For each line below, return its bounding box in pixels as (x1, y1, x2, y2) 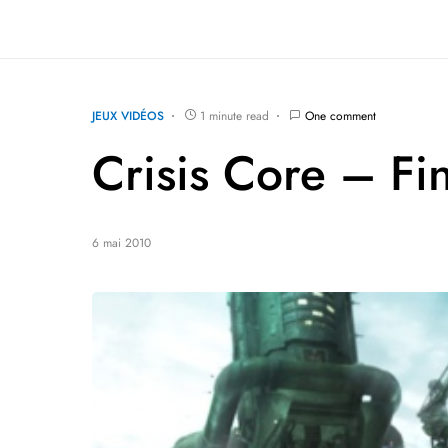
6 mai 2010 (92, 233, 151, 252)
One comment (305, 106, 376, 125)
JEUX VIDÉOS (92, 106, 164, 125)
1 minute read (200, 106, 269, 125)
